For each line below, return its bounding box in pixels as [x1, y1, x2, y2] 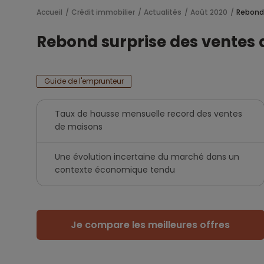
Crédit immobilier [71, 7, 135, 17]
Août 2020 [190, 7, 227, 17]
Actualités [144, 7, 181, 17]
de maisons [55, 121, 103, 133]
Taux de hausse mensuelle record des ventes [55, 108, 242, 120]
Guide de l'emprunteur [44, 76, 124, 86]
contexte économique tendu [55, 164, 175, 176]
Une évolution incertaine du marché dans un [55, 151, 239, 163]
